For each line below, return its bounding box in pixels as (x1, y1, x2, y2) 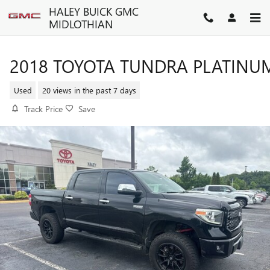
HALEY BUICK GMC (49, 4, 139, 19)
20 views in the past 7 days (42, 84, 136, 95)
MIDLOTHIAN (49, 16, 113, 31)
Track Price (24, 103, 63, 115)
